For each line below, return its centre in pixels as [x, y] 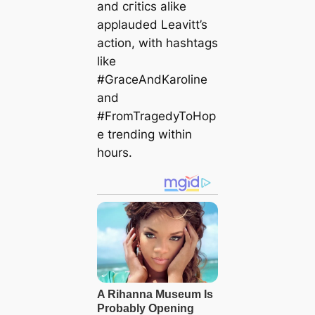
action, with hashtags [157, 43]
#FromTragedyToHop [156, 116]
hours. [114, 153]
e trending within [144, 135]
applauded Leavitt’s [152, 25]
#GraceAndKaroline [152, 80]
